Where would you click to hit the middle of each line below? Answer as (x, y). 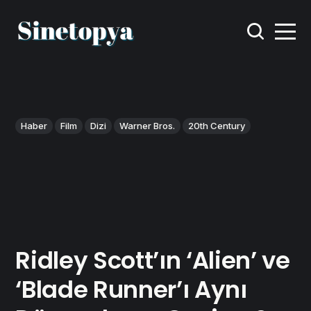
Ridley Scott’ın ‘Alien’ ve (153, 260)
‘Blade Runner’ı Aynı (131, 289)
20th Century (217, 126)
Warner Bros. (148, 126)
